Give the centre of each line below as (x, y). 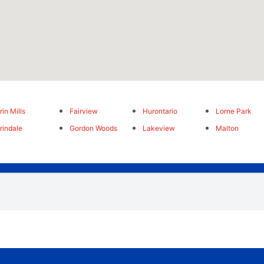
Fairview (83, 111)
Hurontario (160, 111)
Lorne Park (234, 111)
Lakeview (159, 128)
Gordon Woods (93, 128)
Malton (227, 128)
